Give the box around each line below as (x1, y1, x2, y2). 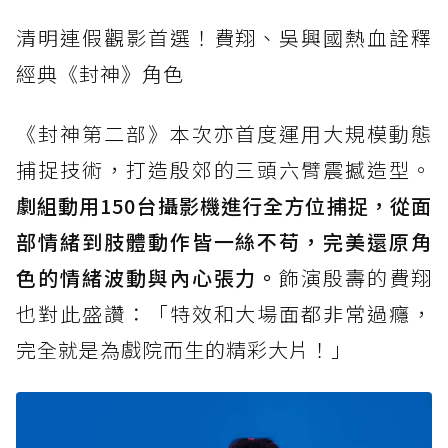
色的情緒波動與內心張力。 (16, 263, 280, 293)
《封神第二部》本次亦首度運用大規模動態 (16, 119, 432, 149)
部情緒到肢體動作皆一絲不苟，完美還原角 (16, 227, 432, 257)
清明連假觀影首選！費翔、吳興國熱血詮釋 (16, 23, 432, 53)
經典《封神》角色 (16, 59, 184, 89)
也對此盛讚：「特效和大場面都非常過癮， (16, 299, 432, 329)
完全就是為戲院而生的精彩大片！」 (16, 335, 352, 365)
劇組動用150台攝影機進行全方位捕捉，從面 (16, 191, 432, 221)
